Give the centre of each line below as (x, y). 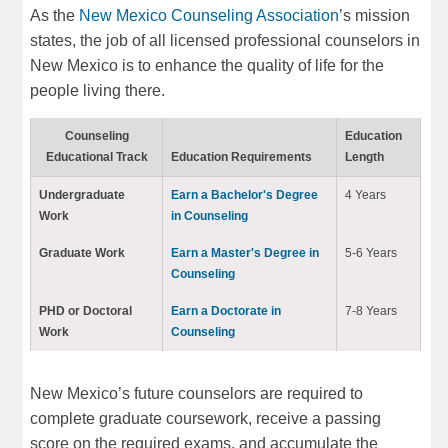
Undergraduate (82, 194)
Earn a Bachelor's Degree (244, 194)
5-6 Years (371, 252)
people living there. (97, 90)
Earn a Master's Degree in (245, 252)
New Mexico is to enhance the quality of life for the (207, 65)
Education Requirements (241, 156)
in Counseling (209, 215)
